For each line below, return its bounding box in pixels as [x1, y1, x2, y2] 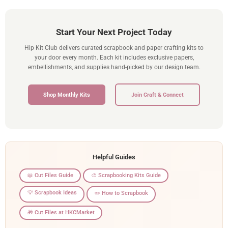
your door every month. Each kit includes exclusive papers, [34, 53, 194, 61]
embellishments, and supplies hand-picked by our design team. [27, 63, 201, 71]
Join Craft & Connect [131, 91, 184, 98]
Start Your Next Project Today [56, 26, 172, 37]
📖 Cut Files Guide [27, 172, 73, 179]
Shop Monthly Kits [43, 91, 90, 98]
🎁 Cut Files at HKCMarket [27, 209, 95, 216]
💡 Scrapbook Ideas [27, 189, 77, 196]
